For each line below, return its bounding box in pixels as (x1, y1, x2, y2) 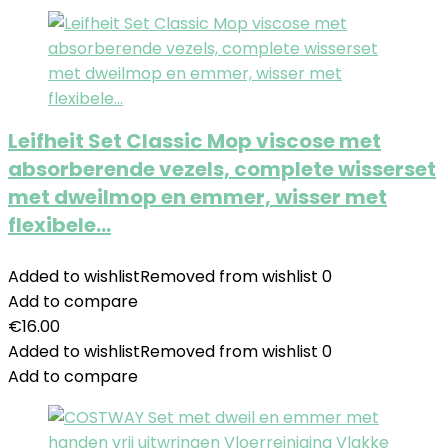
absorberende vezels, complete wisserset (8, 155, 436, 183)
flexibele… (8, 211, 111, 239)
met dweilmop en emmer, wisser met (8, 183, 387, 211)
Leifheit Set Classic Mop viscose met (8, 127, 381, 155)
